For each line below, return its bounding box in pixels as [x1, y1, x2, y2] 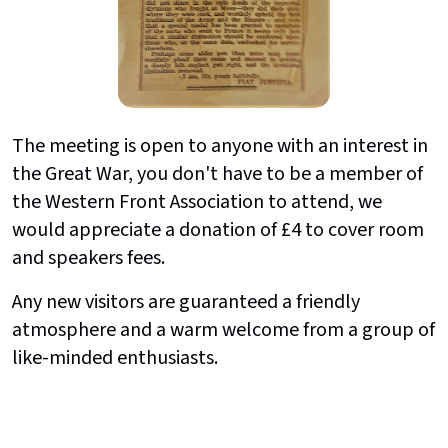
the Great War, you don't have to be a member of [12, 160, 423, 189]
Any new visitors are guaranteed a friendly [12, 288, 360, 317]
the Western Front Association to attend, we [12, 188, 382, 217]
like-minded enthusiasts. [12, 344, 218, 373]
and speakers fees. [12, 244, 165, 273]
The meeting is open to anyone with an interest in [12, 132, 428, 161]
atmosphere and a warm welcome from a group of [12, 316, 435, 345]
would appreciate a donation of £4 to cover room [12, 216, 424, 245]
